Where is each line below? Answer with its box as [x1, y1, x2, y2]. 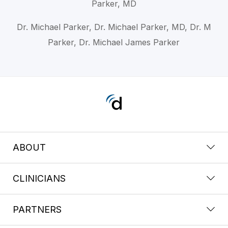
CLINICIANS [13, 173, 66, 184]
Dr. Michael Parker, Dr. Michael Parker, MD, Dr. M [16, 21, 211, 32]
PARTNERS [13, 204, 62, 215]
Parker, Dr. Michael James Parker [48, 37, 180, 47]
